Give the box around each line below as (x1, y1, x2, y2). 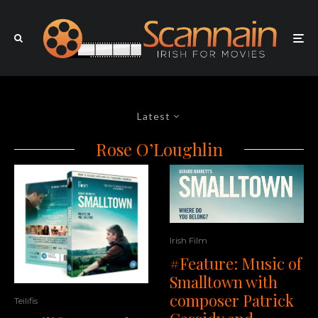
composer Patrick (170, 290, 294, 312)
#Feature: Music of (170, 253, 302, 275)
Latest (137, 110, 170, 123)
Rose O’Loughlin (95, 138, 223, 161)
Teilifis (14, 295, 38, 306)
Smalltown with (170, 271, 278, 293)
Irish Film (170, 235, 207, 246)
